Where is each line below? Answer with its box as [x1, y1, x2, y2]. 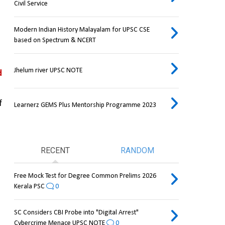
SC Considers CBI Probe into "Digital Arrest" [14, 209, 139, 217]
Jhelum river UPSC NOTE [14, 67, 82, 75]
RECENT [40, 146, 70, 156]
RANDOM [121, 146, 155, 156]
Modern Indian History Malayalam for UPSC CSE [14, 26, 150, 34]
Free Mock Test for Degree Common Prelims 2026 [14, 172, 156, 180]
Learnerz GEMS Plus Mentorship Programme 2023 [14, 101, 156, 109]
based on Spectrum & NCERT [14, 37, 96, 45]
